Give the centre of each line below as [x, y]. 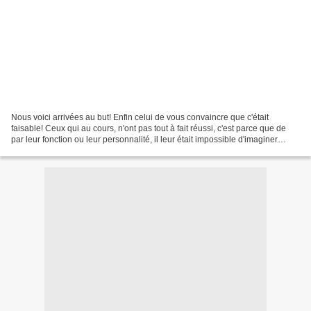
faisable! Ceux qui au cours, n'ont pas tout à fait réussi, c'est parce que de [149, 128]
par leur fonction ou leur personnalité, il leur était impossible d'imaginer [144, 139]
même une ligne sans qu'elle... [68, 150]
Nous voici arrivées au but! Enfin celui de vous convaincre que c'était [140, 117]
